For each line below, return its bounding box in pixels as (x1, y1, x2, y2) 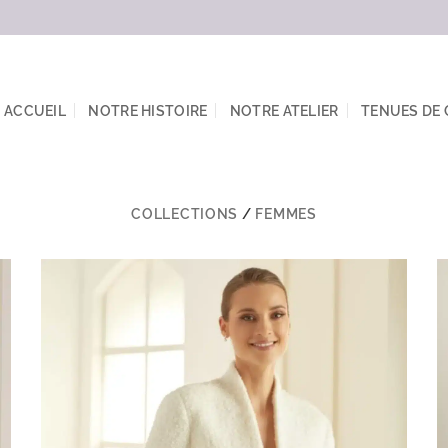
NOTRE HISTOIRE (88, 101, 208, 119)
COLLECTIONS (131, 205, 239, 222)
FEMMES (255, 205, 317, 222)
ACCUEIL (4, 101, 67, 119)
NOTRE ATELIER (229, 101, 339, 119)
